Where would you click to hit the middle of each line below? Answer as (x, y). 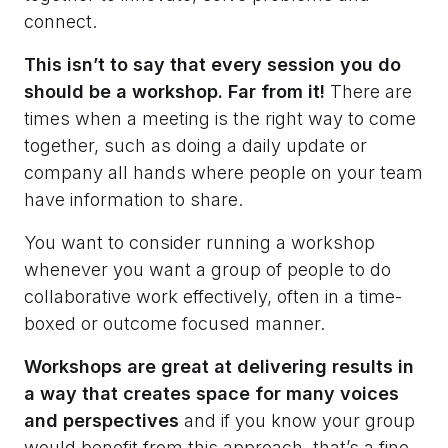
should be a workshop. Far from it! (177, 91)
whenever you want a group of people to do (207, 269)
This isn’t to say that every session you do (212, 64)
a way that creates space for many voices (211, 393)
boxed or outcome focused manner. (174, 323)
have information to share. (133, 199)
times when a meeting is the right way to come (220, 118)
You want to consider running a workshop (199, 242)
